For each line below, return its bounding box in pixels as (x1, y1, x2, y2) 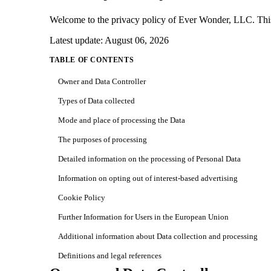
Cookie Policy (58, 192, 105, 202)
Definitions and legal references (58, 250, 162, 260)
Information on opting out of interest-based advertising (58, 173, 238, 183)
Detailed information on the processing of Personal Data (58, 154, 241, 163)
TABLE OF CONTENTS (50, 55, 134, 64)
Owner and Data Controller (58, 76, 146, 86)
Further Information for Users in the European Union (58, 212, 229, 221)
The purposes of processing (58, 134, 147, 144)
